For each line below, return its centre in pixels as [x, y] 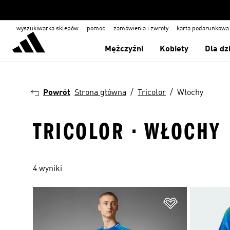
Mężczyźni [124, 49]
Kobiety [174, 49]
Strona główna [100, 93]
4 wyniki [47, 169]
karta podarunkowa [203, 29]
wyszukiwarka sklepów [47, 29]
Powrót [57, 93]
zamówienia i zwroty [141, 29]
